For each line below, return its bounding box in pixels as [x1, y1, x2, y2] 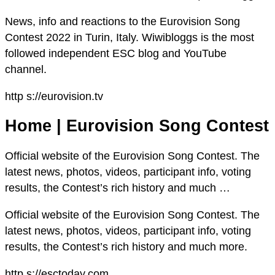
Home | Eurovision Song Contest [5, 117, 269, 136]
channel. [5, 63, 47, 76]
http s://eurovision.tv [5, 90, 103, 103]
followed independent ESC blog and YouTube [5, 47, 227, 60]
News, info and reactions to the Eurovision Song [5, 15, 240, 28]
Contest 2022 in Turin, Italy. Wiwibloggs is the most [5, 31, 254, 44]
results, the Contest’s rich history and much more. [5, 240, 247, 253]
